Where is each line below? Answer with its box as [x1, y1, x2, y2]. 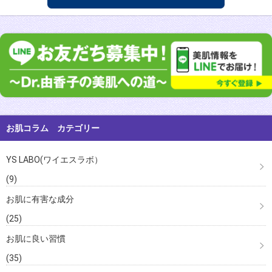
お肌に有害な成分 [6, 194, 74, 204]
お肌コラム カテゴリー [6, 123, 100, 133]
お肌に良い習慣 [6, 233, 66, 243]
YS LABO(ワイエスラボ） [6, 154, 103, 165]
